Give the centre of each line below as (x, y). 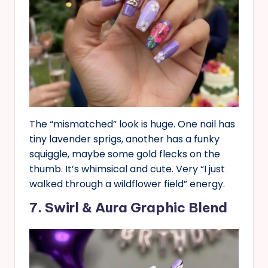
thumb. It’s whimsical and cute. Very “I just (127, 169)
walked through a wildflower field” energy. (127, 184)
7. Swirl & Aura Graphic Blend (128, 208)
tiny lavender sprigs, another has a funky (124, 139)
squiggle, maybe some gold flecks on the (125, 154)
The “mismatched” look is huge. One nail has (132, 124)
